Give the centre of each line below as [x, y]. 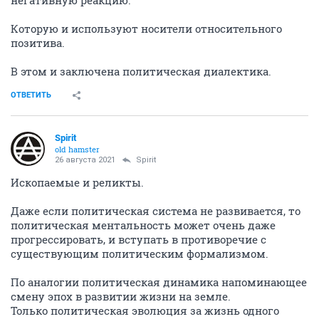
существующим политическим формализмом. [140, 253]
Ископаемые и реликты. [77, 182]
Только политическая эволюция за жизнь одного [145, 310]
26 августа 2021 [85, 160]
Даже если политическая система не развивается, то [156, 211]
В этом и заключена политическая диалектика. [141, 71]
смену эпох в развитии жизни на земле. [121, 296]
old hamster [77, 149]
